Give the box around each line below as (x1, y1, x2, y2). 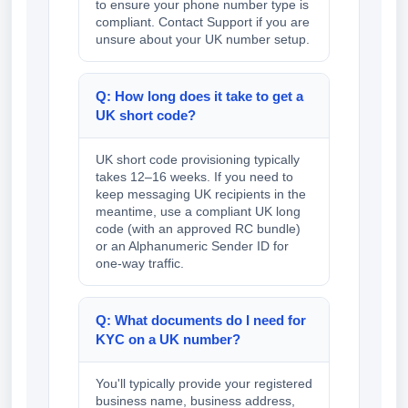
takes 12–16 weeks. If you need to (96, 169, 293, 185)
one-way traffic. (96, 256, 184, 271)
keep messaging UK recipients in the (96, 187, 306, 202)
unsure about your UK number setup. (96, 32, 310, 47)
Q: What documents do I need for (96, 312, 306, 329)
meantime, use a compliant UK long (96, 204, 301, 219)
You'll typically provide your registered (96, 376, 312, 392)
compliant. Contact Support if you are (96, 15, 310, 30)
